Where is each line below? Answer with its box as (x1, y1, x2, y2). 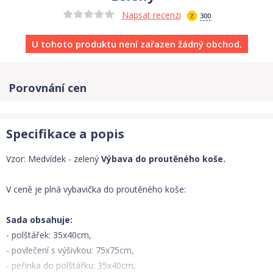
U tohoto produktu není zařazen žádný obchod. (31, 38, 242, 50)
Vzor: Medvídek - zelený (6, 153, 101, 165)
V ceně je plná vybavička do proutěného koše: (6, 183, 186, 195)
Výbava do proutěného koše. (101, 153, 225, 165)
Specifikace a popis (6, 126, 124, 142)
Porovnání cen (9, 80, 87, 95)
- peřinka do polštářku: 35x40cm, (6, 260, 136, 271)
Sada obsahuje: (6, 214, 73, 225)
